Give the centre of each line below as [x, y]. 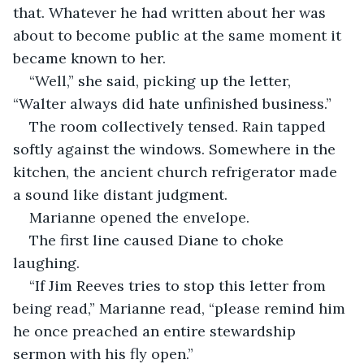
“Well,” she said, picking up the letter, [162, 80]
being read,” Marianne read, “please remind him [181, 308]
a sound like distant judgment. [120, 194]
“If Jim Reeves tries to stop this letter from [180, 285]
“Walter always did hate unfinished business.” [172, 103]
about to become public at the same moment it [179, 35]
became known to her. [89, 58]
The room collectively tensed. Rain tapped [180, 126]
